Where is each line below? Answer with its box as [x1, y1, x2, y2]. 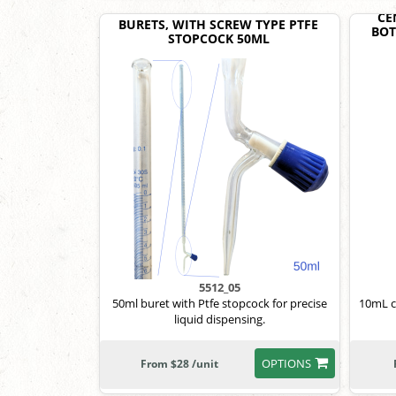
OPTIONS [261, 355, 311, 371]
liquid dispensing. [173, 311, 265, 327]
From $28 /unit [140, 356, 218, 371]
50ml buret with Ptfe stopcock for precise [111, 295, 327, 311]
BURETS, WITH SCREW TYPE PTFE [118, 16, 319, 33]
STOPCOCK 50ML [167, 30, 270, 47]
